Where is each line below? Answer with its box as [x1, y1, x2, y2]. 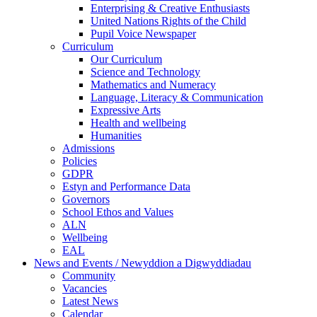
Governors [62, 193, 110, 206]
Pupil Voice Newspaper [91, 28, 196, 40]
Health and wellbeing [91, 117, 186, 129]
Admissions [62, 142, 115, 155]
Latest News [62, 295, 118, 308]
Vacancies [62, 282, 107, 295]
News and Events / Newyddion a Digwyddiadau [34, 257, 251, 270]
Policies [62, 155, 97, 168]
